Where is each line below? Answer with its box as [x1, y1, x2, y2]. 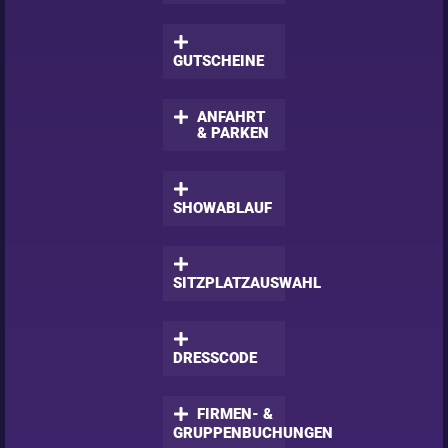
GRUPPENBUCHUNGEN [172, 424, 333, 443]
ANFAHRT [196, 108, 265, 127]
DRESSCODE [172, 349, 257, 368]
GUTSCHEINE [172, 52, 264, 71]
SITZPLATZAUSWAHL [172, 274, 321, 293]
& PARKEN [196, 124, 269, 143]
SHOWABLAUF [172, 199, 272, 218]
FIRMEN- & [196, 405, 273, 424]
